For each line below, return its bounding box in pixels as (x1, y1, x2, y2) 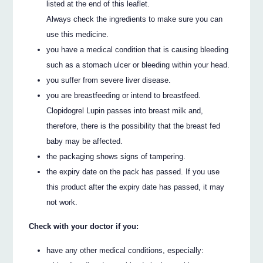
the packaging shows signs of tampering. (46, 152, 186, 161)
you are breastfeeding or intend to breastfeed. (46, 91, 201, 100)
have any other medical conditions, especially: (46, 245, 204, 255)
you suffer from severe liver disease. (46, 76, 171, 85)
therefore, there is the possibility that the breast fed (46, 122, 221, 131)
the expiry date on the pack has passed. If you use (46, 167, 220, 177)
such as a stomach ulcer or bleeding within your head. (46, 60, 230, 70)
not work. (46, 198, 78, 207)
